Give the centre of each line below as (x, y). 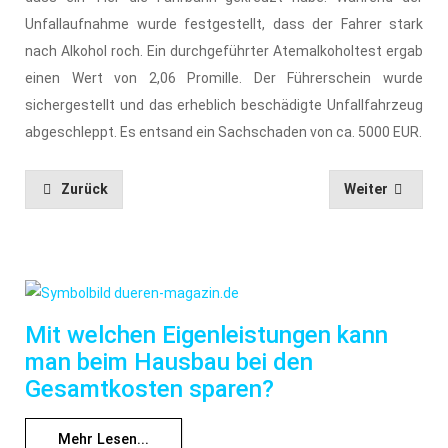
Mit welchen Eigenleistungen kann (206, 334)
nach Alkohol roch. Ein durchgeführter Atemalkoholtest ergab (224, 50)
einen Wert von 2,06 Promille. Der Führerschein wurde (224, 77)
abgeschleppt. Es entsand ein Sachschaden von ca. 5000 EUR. (223, 131)
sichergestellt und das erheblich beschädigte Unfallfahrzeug (224, 104)
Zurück (84, 188)
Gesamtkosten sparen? (149, 388)
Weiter (365, 188)
